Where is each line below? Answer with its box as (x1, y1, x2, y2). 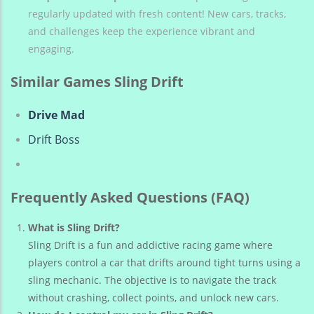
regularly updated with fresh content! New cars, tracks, (28, 7, 286, 21)
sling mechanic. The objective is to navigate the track (28, 273, 276, 287)
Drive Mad (28, 107, 85, 123)
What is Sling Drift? (28, 221, 120, 235)
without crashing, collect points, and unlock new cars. (28, 291, 279, 305)
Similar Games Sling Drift (11, 72, 184, 92)
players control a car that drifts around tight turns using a (28, 256, 301, 270)
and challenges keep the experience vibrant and (28, 25, 255, 39)
